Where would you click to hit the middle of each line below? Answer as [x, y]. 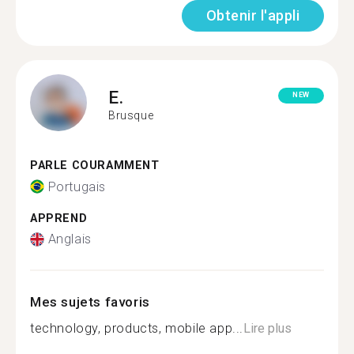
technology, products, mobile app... [137, 328]
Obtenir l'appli [252, 15]
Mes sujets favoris [90, 302]
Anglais [70, 239]
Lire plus [267, 328]
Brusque [131, 115]
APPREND [59, 218]
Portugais [77, 186]
